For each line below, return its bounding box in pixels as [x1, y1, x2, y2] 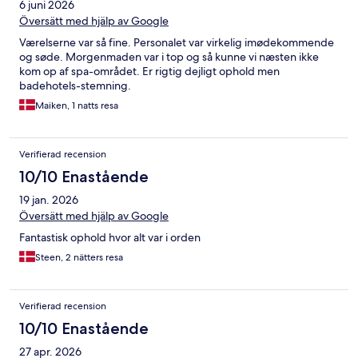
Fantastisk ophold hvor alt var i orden [19, 229, 201, 245]
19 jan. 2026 [19, 192, 78, 207]
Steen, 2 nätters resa [35, 250, 123, 264]
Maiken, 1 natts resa [35, 98, 118, 112]
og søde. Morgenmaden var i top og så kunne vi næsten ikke [19, 49, 319, 64]
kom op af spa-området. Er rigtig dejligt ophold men [19, 63, 280, 78]
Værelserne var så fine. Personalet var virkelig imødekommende [19, 34, 334, 50]
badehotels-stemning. [19, 78, 131, 93]
